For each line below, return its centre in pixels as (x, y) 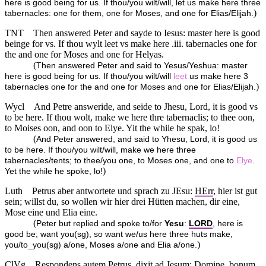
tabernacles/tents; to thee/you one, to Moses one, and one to (121, 160)
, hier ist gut (235, 191)
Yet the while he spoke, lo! (54, 171)
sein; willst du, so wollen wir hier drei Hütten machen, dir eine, (122, 201)
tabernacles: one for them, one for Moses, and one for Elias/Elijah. (129, 13)
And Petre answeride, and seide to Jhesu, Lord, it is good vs (146, 106)
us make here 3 (218, 76)
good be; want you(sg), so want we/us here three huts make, (119, 234)
